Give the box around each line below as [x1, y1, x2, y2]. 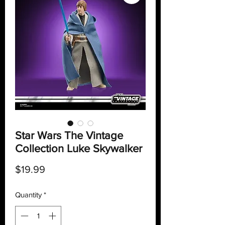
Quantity [15, 190, 42, 199]
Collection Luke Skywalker [15, 143, 142, 155]
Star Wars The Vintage [15, 130, 123, 142]
